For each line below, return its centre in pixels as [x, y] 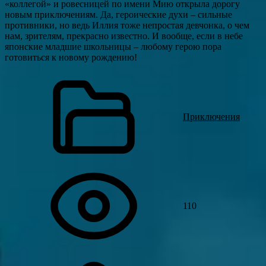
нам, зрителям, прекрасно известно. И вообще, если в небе [124, 36]
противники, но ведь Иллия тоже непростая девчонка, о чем [127, 25]
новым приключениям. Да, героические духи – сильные [118, 15]
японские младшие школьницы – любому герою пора [113, 47]
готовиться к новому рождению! [71, 57]
